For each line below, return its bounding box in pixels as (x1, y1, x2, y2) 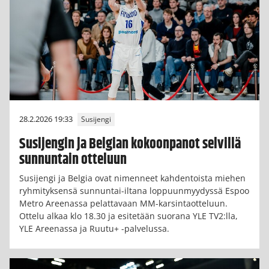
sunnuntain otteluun (19, 149, 127, 171)
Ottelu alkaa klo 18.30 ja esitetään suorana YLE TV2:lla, (19, 210, 238, 222)
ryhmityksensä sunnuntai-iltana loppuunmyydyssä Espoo (19, 185, 249, 197)
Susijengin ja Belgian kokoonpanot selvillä (19, 133, 241, 156)
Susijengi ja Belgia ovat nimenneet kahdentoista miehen (19, 172, 246, 184)
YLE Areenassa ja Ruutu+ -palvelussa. (19, 223, 169, 235)
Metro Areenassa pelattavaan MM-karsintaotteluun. (19, 198, 228, 210)
